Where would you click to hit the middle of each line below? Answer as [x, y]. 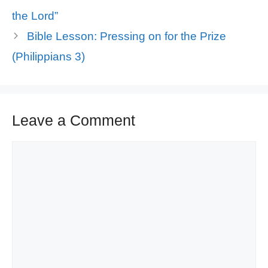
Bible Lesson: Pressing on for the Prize [126, 36]
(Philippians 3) [48, 56]
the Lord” [35, 16]
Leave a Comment [74, 120]
